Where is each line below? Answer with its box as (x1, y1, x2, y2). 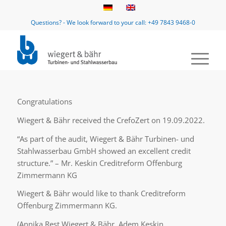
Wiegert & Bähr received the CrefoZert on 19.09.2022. (17, 115, 205, 125)
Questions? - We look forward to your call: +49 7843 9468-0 (30, 18, 195, 27)
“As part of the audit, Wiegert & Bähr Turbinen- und (17, 133, 194, 144)
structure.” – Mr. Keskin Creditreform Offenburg (17, 157, 182, 168)
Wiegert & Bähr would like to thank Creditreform (17, 188, 186, 199)
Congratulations (17, 96, 72, 106)
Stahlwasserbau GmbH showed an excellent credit (17, 145, 191, 156)
